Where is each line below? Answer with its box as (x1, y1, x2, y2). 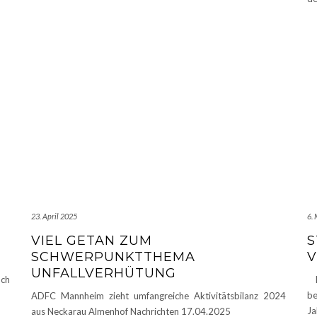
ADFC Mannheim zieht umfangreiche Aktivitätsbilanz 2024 (31, 290, 286, 302)
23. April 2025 (31, 212, 77, 221)
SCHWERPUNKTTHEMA (31, 249, 195, 265)
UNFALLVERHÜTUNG (31, 265, 176, 282)
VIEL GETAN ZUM (31, 233, 152, 249)
